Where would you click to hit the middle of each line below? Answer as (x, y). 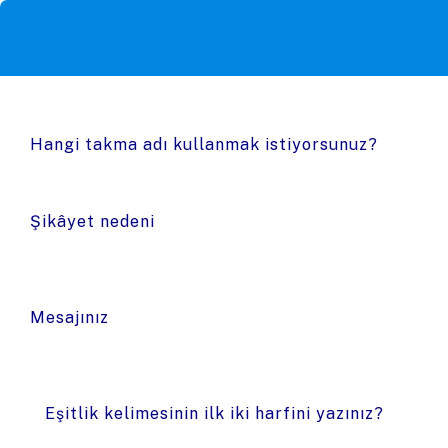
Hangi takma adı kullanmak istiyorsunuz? (204, 144)
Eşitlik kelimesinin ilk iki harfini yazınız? (214, 413)
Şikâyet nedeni (92, 221)
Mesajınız (69, 317)
